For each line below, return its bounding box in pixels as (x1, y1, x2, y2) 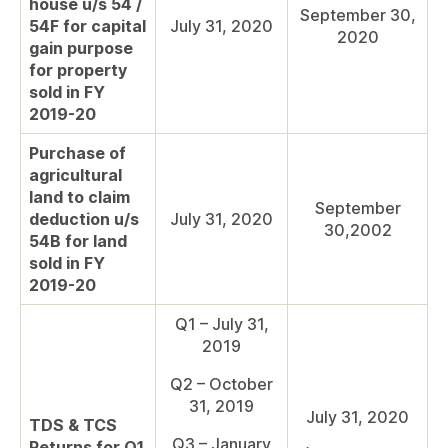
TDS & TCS (29, 415, 117, 436)
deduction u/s (29, 209, 139, 230)
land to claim (29, 187, 130, 208)
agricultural (29, 165, 122, 186)
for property (29, 60, 127, 81)
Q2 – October (170, 374, 273, 395)
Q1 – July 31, (174, 314, 269, 335)
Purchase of (29, 143, 126, 164)
